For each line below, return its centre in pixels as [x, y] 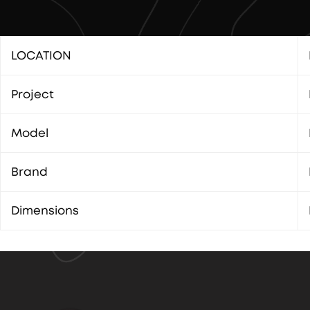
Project [33, 94]
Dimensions [45, 211]
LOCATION [41, 56]
